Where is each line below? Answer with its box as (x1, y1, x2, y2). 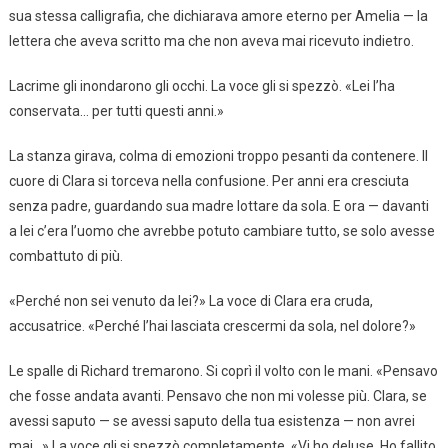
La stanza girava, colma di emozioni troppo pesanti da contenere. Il (8, 147, 428, 164)
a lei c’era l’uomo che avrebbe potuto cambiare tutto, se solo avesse (8, 222, 435, 239)
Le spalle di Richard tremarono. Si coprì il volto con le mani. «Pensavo (8, 362, 438, 379)
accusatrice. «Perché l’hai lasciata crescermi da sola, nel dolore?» (8, 317, 416, 334)
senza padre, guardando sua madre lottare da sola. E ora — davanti (8, 197, 429, 214)
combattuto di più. (8, 247, 123, 264)
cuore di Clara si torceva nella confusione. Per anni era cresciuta (8, 172, 409, 189)
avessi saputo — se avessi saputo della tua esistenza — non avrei (8, 412, 415, 429)
